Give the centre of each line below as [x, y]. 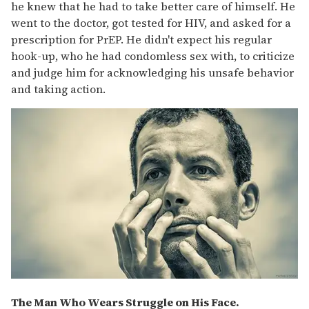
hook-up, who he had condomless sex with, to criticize [153, 56]
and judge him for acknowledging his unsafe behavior [152, 73]
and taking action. [58, 89]
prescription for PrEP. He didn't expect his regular [141, 40]
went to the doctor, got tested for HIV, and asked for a [151, 23]
